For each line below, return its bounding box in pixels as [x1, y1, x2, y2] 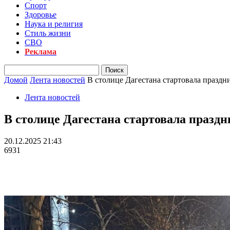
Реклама [25, 47, 56, 56]
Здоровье [25, 10, 56, 19]
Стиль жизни [25, 29, 71, 37]
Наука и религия [25, 20, 83, 28]
